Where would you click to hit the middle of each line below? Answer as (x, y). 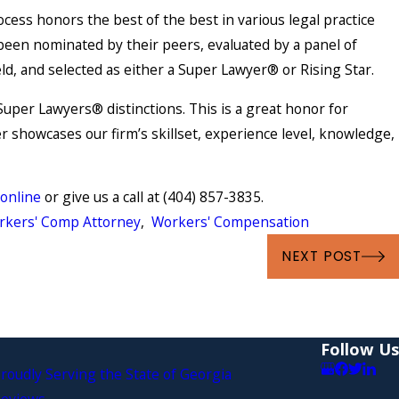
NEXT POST (321, 256)
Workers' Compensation (230, 222)
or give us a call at (102, 197)
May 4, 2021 (194, 257)
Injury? (183, 302)
